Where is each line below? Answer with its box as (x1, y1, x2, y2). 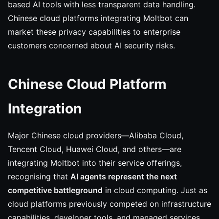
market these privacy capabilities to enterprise (8, 27, 180, 37)
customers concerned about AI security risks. (8, 41, 175, 50)
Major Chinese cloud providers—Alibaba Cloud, (8, 131, 183, 140)
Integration (8, 100, 82, 117)
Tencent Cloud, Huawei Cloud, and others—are (8, 144, 181, 154)
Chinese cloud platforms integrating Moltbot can (8, 13, 188, 23)
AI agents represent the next (70, 172, 177, 181)
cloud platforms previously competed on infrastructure (8, 199, 211, 209)
